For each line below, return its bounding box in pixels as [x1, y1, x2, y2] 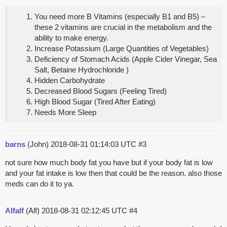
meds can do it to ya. [5, 179, 74, 188]
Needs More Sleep [34, 108, 96, 117]
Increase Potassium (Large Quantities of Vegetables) [34, 44, 209, 53]
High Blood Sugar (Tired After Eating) [34, 97, 156, 106]
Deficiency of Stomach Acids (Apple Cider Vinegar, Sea [34, 55, 217, 64]
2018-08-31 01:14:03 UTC [51, 140, 138, 149]
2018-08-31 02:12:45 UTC [42, 206, 129, 215]
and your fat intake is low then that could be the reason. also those [5, 169, 222, 178]
